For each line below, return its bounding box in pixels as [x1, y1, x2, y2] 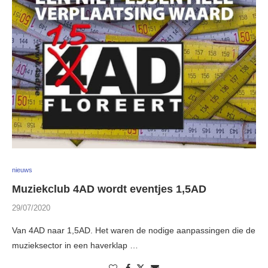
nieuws [12, 166, 32, 174]
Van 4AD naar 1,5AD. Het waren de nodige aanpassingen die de [12, 226, 255, 236]
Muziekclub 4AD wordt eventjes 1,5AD [12, 183, 206, 196]
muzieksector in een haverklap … [12, 240, 138, 251]
